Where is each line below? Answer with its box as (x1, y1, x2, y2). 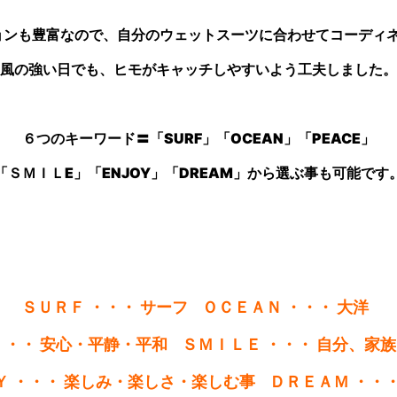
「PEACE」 (298, 129, 375, 147)
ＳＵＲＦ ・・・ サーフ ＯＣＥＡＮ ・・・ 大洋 (20, 298, 379, 317)
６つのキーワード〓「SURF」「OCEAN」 (22, 129, 298, 147)
